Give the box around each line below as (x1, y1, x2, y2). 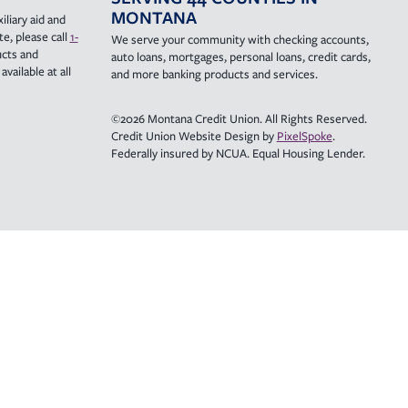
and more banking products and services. (110, 66, 318, 82)
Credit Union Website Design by (110, 127, 277, 144)
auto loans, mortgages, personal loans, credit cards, (110, 48, 371, 65)
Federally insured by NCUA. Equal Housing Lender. (110, 145, 365, 161)
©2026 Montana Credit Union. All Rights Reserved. (110, 110, 367, 127)
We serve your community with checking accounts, (110, 31, 369, 47)
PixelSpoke (276, 127, 332, 144)
